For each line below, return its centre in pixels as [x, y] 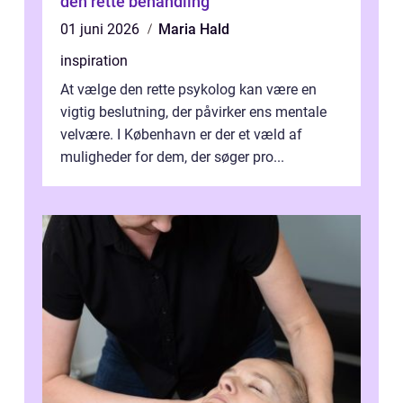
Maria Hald [194, 30]
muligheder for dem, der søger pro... [172, 157]
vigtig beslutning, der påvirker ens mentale [193, 112]
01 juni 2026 [102, 30]
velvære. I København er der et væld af [181, 135]
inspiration [94, 61]
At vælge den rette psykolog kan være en [188, 90]
